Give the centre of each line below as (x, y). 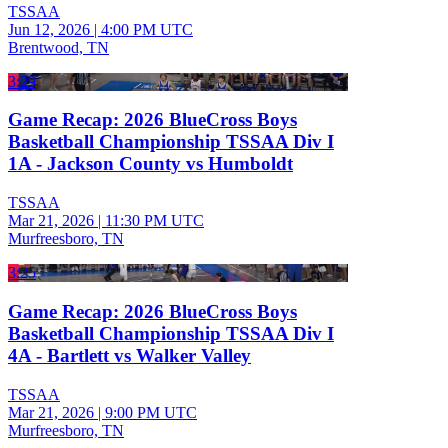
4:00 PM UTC (147, 29)
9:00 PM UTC (151, 412)
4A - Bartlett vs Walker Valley (129, 355)
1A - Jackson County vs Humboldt (150, 164)
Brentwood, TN (58, 47)
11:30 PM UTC (154, 221)
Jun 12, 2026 (49, 29)
